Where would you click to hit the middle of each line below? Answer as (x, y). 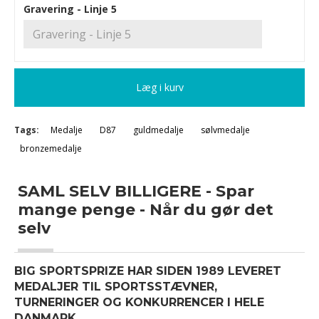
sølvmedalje (225, 130)
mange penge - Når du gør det (146, 210)
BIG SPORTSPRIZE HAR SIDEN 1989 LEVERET (148, 271)
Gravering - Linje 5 (70, 9)
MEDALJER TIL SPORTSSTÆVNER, (116, 287)
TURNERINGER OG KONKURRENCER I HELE (139, 302)
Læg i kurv (159, 87)
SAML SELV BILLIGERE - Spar (136, 191)
